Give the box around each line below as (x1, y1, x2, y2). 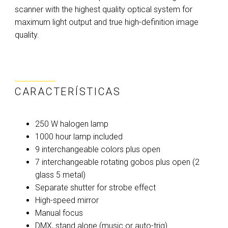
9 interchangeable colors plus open (35, 145, 160, 154)
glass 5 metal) (35, 170, 85, 180)
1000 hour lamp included (35, 132, 123, 141)
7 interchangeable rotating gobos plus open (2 (35, 157, 199, 167)
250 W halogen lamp (35, 119, 108, 129)
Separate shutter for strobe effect (35, 183, 156, 192)
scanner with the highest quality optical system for (15, 5, 192, 14)
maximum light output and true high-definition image (15, 17, 198, 27)
